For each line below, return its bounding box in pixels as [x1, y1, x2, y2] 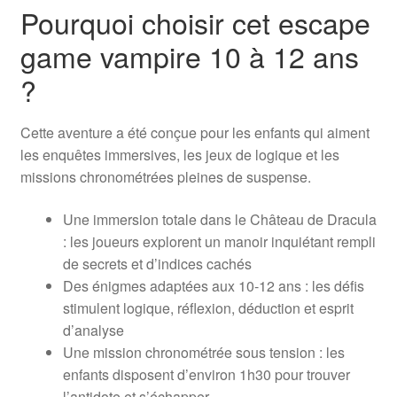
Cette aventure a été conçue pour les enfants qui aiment [19, 122, 370, 144]
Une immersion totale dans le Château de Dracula [62, 208, 377, 230]
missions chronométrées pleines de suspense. [19, 167, 311, 188]
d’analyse [62, 319, 124, 340]
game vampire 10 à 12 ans [19, 35, 359, 76]
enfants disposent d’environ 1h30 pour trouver [62, 363, 350, 385]
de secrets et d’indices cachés [62, 253, 252, 274]
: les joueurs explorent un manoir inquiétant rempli [62, 230, 376, 252]
